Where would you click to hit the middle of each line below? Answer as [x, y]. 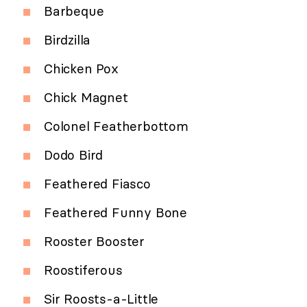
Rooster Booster [94, 241]
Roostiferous [83, 270]
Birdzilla [67, 39]
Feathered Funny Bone [115, 212]
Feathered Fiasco [97, 183]
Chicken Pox [81, 68]
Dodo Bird [74, 155]
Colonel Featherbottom [116, 126]
